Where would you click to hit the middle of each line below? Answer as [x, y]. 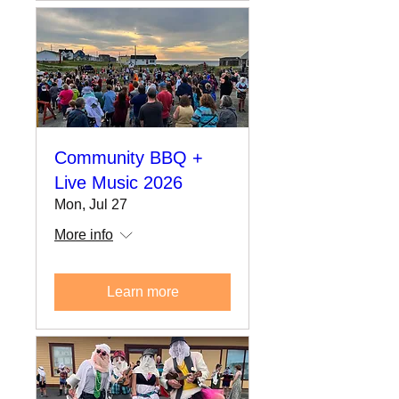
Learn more [142, 291]
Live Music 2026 [118, 182]
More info [84, 234]
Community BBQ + [129, 157]
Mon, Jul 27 [91, 204]
